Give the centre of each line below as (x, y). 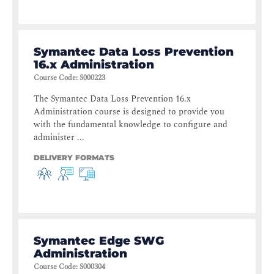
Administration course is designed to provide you (129, 112)
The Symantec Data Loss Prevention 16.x (112, 99)
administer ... (59, 138)
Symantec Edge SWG (99, 241)
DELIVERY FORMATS (74, 158)
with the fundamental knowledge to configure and (131, 125)
